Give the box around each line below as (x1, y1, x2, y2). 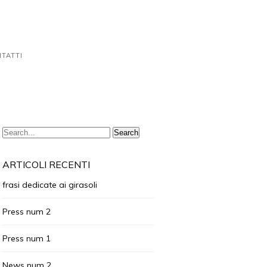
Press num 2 (2, 206, 51, 217)
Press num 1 (2, 233, 51, 244)
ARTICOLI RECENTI (2, 159, 90, 170)
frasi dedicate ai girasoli (2, 179, 97, 190)
